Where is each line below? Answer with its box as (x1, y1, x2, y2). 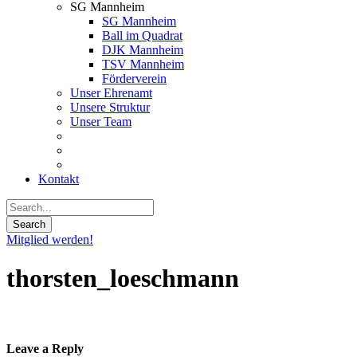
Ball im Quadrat (102, 29, 182, 42)
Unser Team (70, 115, 131, 128)
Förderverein (102, 72, 167, 85)
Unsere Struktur (70, 100, 150, 114)
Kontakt (38, 172, 79, 186)
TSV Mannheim (102, 57, 184, 71)
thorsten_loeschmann (6, 264, 239, 293)
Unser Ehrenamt (70, 86, 152, 100)
